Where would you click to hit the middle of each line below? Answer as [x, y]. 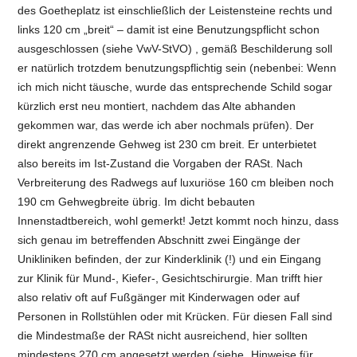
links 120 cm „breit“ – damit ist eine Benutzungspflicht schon [169, 29]
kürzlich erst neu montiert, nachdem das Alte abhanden [157, 106]
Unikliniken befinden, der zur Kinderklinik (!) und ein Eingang [170, 259]
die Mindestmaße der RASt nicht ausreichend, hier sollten [163, 335]
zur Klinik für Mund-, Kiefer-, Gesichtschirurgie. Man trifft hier [171, 278]
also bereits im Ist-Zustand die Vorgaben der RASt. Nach [161, 163]
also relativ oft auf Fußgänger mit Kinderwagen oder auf [159, 297]
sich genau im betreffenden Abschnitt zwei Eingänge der [159, 239]
